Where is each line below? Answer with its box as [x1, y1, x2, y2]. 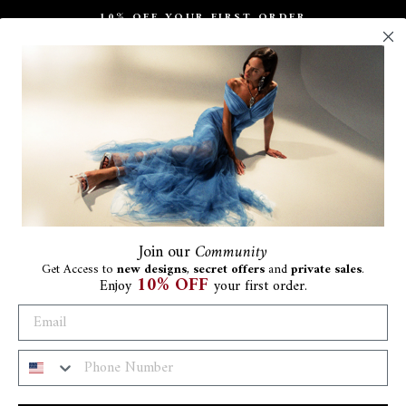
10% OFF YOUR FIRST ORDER [99, 7, 307, 27]
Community [195, 238, 267, 266]
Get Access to [42, 258, 113, 281]
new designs [117, 258, 187, 281]
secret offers [193, 258, 265, 281]
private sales [291, 258, 362, 281]
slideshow [201, 44, 258, 70]
